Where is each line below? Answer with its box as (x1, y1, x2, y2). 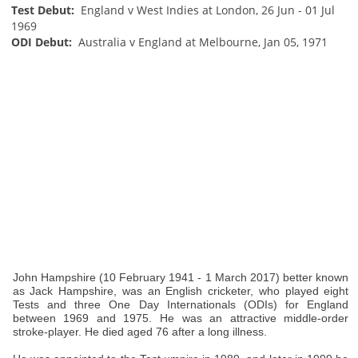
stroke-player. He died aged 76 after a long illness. (12, 324, 267, 338)
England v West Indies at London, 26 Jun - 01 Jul (77, 2, 335, 18)
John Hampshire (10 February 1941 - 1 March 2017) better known (12, 270, 349, 284)
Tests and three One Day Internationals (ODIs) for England (12, 297, 349, 311)
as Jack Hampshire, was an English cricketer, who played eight (12, 284, 349, 297)
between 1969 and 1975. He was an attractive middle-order (12, 311, 349, 324)
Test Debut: (10, 2, 78, 18)
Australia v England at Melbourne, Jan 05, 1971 (74, 34, 328, 50)
